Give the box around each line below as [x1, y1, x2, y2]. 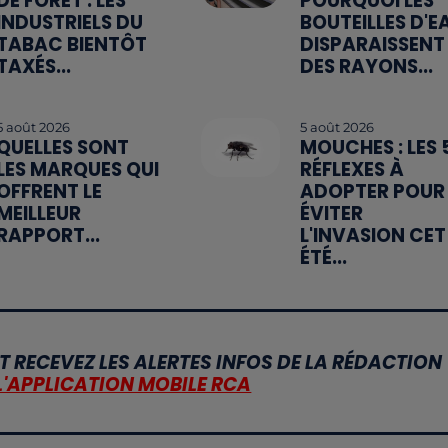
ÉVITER [299, 200, 363, 228]
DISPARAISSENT [299, 31, 445, 59]
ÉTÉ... [299, 244, 347, 272]
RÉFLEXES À [299, 156, 404, 184]
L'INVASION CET [299, 222, 446, 250]
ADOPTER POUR [299, 178, 445, 206]
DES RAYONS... [299, 53, 433, 81]
